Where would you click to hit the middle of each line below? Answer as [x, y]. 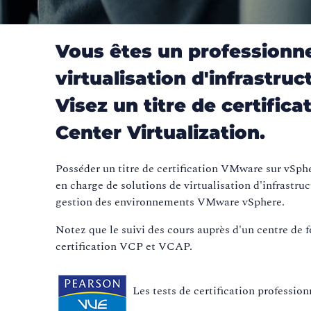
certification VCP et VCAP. [124, 247]
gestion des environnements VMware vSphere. [170, 202]
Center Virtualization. [161, 133]
